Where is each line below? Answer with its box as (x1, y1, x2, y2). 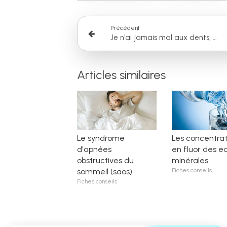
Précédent (110, 24, 140, 31)
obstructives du (77, 156, 134, 166)
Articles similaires (77, 67, 166, 82)
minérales (171, 156, 208, 166)
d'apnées (77, 144, 111, 155)
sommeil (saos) (77, 167, 132, 177)
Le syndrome (77, 133, 125, 143)
